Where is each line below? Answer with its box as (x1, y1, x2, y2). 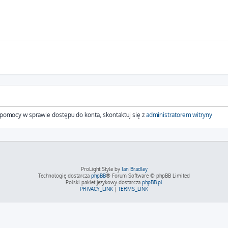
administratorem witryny (146, 111, 212, 119)
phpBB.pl (142, 179, 162, 185)
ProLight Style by (80, 166, 122, 172)
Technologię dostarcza (38, 173, 91, 179)
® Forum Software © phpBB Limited (106, 173, 190, 179)
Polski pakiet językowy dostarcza (66, 179, 142, 185)
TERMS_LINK (118, 186, 148, 192)
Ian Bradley (121, 166, 148, 172)
